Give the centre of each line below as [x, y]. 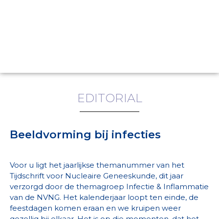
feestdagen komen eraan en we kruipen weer [95, 208]
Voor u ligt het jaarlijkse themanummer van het [97, 165]
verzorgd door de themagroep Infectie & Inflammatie [109, 187]
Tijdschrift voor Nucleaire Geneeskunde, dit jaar [97, 176]
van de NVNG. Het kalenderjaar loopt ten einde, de [104, 197]
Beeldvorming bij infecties [85, 134]
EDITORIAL [109, 98]
